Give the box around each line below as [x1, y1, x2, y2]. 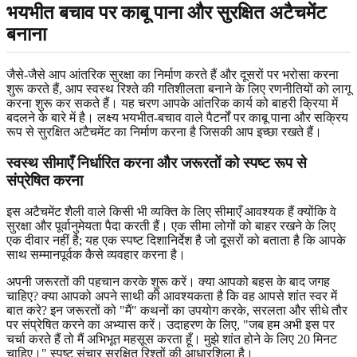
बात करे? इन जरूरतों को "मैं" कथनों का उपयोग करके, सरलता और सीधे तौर [6, 303, 347, 317]
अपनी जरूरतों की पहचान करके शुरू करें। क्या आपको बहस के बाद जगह [6, 274, 330, 288]
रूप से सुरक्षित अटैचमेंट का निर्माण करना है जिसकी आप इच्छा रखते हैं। [6, 125, 322, 139]
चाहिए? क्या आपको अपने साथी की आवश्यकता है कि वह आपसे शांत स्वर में [6, 288, 337, 303]
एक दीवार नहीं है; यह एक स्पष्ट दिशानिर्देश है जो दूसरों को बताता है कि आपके [6, 233, 346, 247]
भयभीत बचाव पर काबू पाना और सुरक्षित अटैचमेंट [6, 2, 327, 24]
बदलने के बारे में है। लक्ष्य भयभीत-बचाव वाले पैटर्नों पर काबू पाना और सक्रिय [6, 111, 348, 125]
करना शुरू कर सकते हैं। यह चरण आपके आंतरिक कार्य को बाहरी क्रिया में [6, 96, 338, 111]
